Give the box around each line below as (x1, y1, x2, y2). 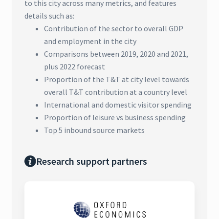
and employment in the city (44, 36, 136, 46)
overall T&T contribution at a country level (44, 87, 187, 97)
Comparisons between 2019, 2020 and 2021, (44, 49, 188, 59)
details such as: (24, 11, 74, 21)
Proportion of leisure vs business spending (44, 112, 186, 123)
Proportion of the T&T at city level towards (44, 74, 189, 85)
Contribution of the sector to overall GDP (44, 23, 183, 34)
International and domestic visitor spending (44, 100, 192, 110)
